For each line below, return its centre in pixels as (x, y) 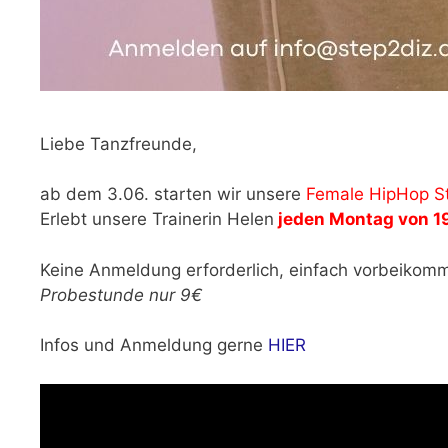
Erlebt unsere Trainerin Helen (157, 219)
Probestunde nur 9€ (121, 294)
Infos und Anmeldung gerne (154, 345)
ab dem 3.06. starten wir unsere (173, 194)
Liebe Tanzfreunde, (118, 143)
